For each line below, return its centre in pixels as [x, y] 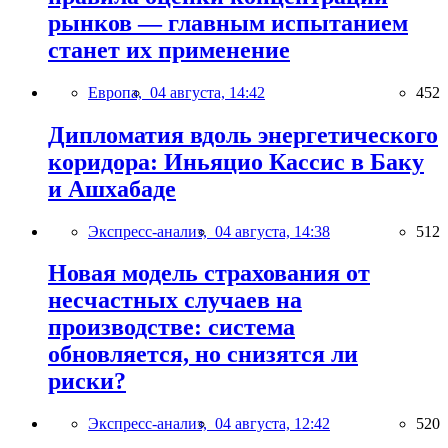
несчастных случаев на [175, 300]
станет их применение [169, 49]
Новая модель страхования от [209, 273]
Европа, [119, 92]
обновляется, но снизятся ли [203, 354]
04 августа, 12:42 [272, 424]
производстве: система [171, 327]
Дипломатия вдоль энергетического [243, 134]
